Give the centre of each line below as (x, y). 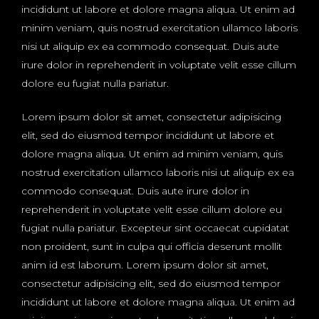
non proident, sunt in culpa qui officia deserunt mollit (152, 247)
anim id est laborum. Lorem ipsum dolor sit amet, (145, 265)
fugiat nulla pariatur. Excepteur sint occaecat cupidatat (155, 228)
